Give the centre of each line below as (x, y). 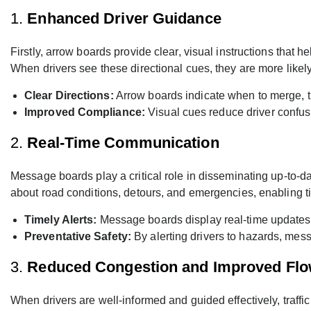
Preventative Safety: (78, 237)
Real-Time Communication (123, 143)
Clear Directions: (69, 96)
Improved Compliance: (85, 112)
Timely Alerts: (61, 220)
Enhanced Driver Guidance (124, 19)
